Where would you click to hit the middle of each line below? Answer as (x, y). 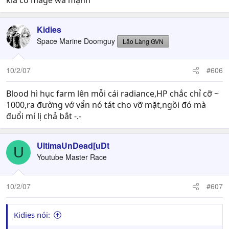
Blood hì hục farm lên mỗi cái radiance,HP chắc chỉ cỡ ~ (112, 94)
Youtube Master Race (72, 157)
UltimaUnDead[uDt (73, 145)
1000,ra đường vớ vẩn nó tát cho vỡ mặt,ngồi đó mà (106, 105)
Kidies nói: (32, 215)
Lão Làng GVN (143, 41)
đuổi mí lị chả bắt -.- (44, 116)
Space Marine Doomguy (76, 41)
